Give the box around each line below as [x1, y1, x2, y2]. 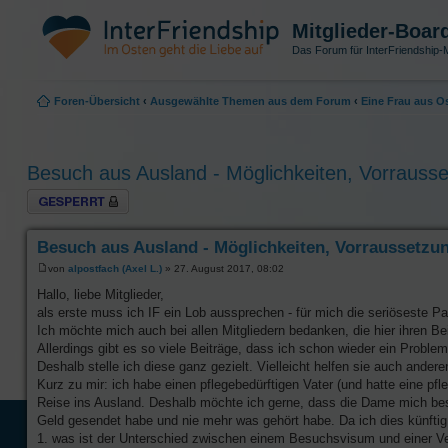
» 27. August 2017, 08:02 [162, 262, 284, 274]
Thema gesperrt [27, 188, 105, 201]
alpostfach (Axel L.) [68, 262, 162, 274]
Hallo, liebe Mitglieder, [37, 286, 164, 302]
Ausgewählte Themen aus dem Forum [150, 94, 351, 107]
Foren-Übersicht [54, 94, 140, 107]
